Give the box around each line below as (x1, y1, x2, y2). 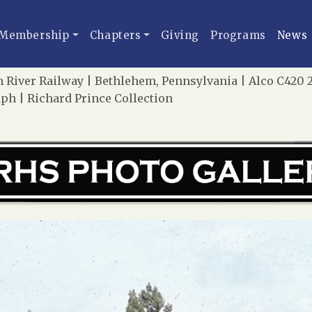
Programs (210, 29, 266, 42)
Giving (161, 29, 200, 42)
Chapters (89, 29, 141, 42)
